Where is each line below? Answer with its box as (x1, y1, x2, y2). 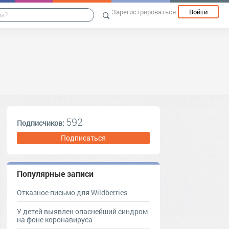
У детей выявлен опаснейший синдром (17, 207, 148, 216)
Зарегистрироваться (111, 7, 176, 16)
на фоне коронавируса (17, 215, 93, 224)
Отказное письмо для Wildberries (17, 188, 127, 197)
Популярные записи (17, 168, 94, 179)
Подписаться (61, 133, 106, 143)
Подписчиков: (17, 118, 66, 128)
